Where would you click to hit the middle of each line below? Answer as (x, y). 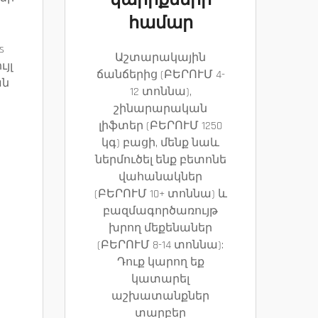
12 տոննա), (160, 92)
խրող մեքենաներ (160, 228)
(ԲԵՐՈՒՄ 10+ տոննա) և (160, 194)
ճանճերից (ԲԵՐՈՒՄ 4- (160, 75)
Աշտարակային (160, 58)
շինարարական (160, 109)
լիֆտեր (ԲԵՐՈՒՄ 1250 (160, 126)
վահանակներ (160, 177)
